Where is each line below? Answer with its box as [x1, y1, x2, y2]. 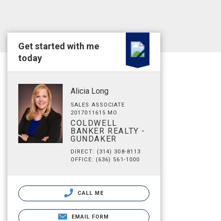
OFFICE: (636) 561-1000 [71, 156, 140, 163]
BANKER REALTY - [71, 126, 146, 136]
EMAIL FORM [71, 214, 110, 220]
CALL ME [75, 190, 104, 196]
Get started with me [18, 41, 99, 51]
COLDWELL [71, 118, 117, 128]
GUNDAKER [71, 134, 117, 144]
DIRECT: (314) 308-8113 [71, 148, 141, 155]
